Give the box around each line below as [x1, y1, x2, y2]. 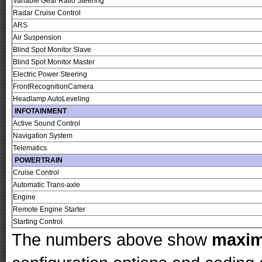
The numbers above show [12, 230, 212, 250]
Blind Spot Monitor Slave [13, 46, 91, 54]
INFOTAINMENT [13, 107, 67, 116]
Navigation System [13, 132, 73, 140]
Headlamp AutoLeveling [13, 95, 89, 104]
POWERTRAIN [13, 156, 63, 165]
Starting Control [13, 218, 63, 226]
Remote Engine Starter [13, 205, 85, 214]
